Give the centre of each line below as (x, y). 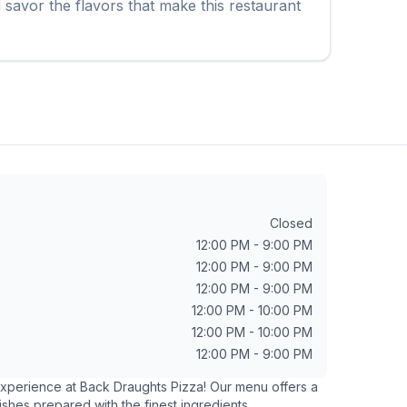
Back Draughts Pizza (142, 387)
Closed (291, 223)
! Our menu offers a (261, 387)
